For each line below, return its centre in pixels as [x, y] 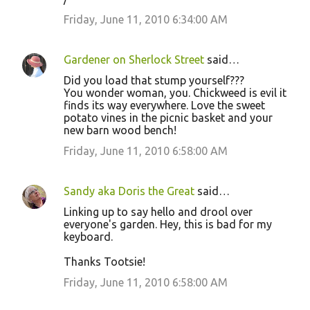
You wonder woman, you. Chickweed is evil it [175, 93]
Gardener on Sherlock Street [134, 60]
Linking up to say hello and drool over [158, 212]
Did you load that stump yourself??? [154, 80]
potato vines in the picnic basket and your [168, 118]
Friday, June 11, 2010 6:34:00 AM [146, 19]
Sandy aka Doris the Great [129, 191]
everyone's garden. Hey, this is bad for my [168, 224]
